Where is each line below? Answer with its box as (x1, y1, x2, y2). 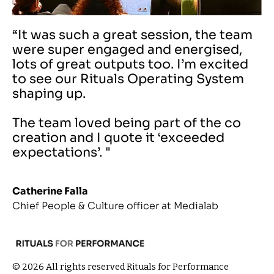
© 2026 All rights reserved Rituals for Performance (12, 261, 229, 272)
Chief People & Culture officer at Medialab (12, 199, 218, 212)
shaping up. (12, 85, 86, 102)
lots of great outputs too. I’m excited (12, 56, 248, 72)
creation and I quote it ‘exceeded (12, 129, 224, 146)
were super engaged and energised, (12, 41, 242, 57)
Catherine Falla (12, 184, 88, 198)
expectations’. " (12, 144, 111, 160)
